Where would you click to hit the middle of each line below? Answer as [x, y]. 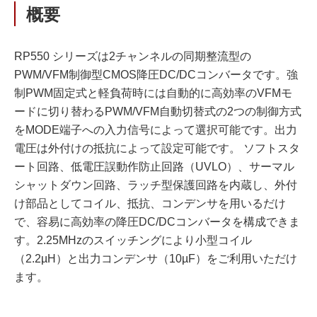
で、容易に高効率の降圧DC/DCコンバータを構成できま [157, 222]
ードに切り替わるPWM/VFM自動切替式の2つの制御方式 [158, 111]
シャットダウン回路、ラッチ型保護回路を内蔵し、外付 [156, 185]
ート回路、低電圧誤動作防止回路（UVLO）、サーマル [154, 167]
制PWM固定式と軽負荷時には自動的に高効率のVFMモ [153, 93]
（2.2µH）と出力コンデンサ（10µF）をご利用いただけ [156, 259]
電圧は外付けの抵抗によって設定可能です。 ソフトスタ [157, 148]
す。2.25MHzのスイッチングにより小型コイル [133, 240]
